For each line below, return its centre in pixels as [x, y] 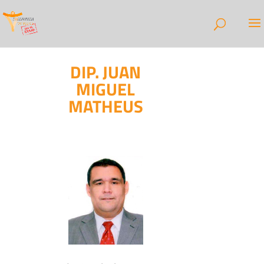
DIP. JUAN [106, 72]
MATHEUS [105, 106]
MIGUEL [106, 89]
